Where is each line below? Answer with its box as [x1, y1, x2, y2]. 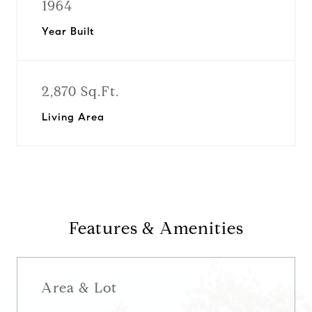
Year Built [42, 25, 94, 38]
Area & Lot [41, 279, 117, 297]
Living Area [42, 111, 104, 123]
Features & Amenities [68, 218, 244, 239]
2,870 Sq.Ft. [42, 83, 119, 100]
